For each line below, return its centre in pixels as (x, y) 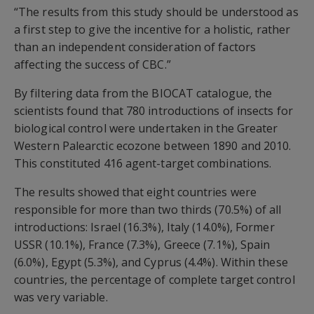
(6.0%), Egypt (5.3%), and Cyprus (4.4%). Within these (151, 262)
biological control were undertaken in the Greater (146, 128)
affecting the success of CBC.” (93, 64)
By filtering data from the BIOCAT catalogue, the (143, 93)
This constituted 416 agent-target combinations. (143, 163)
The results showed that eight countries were (135, 192)
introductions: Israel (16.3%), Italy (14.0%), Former (144, 227)
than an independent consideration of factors (135, 47)
